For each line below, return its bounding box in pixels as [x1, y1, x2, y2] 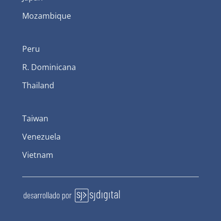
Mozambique [22, 10, 71, 21]
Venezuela [22, 131, 61, 142]
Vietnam [22, 149, 53, 160]
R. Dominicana [22, 61, 76, 73]
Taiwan [22, 112, 48, 124]
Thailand [22, 79, 54, 91]
